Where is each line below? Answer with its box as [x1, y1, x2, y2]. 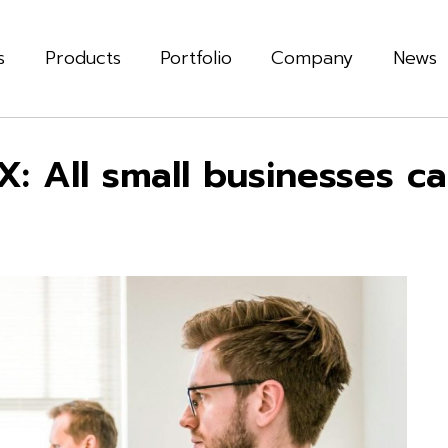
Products [44, 44, 121, 72]
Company [271, 44, 354, 72]
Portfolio [159, 44, 232, 72]
